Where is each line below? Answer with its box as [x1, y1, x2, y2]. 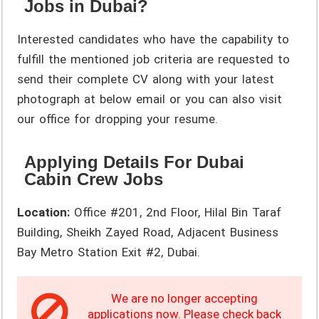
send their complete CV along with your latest [17, 71, 275, 86]
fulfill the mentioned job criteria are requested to [17, 51, 291, 66]
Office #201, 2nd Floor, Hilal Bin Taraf [70, 204, 282, 219]
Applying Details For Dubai [24, 152, 245, 172]
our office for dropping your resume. [17, 111, 219, 126]
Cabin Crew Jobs [24, 169, 164, 189]
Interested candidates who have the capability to [17, 31, 290, 46]
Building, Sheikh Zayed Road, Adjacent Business [17, 224, 279, 239]
